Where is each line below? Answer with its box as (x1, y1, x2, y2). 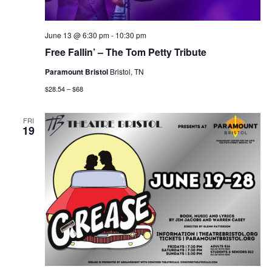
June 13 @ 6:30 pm (44, 29, 109, 40)
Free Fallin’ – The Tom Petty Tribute (44, 44, 206, 59)
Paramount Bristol (44, 66, 110, 77)
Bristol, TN (109, 66, 144, 76)
